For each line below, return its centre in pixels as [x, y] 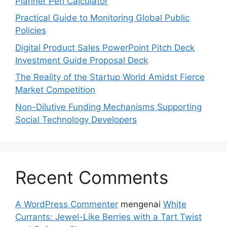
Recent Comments [92, 177]
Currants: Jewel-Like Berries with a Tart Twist [108, 217]
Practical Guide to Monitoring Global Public [102, 18]
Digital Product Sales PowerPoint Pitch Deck [105, 47]
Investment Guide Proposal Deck [82, 60]
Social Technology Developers [76, 119]
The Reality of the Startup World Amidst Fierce [110, 77]
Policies [31, 30]
